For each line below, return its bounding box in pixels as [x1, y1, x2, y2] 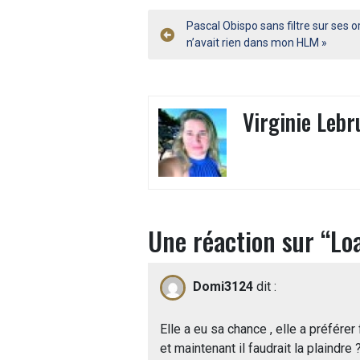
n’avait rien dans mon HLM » [186, 36, 327, 50]
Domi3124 [193, 279, 253, 295]
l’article [159, 74, 235, 112]
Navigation [159, 13, 265, 51]
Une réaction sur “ [148, 221, 330, 260]
